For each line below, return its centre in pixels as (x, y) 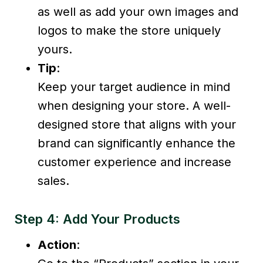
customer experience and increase (134, 162)
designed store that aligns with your (137, 124)
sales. (53, 181)
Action (57, 245)
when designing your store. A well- (134, 105)
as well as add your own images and (138, 11)
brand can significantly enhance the (136, 143)
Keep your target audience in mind (134, 87)
